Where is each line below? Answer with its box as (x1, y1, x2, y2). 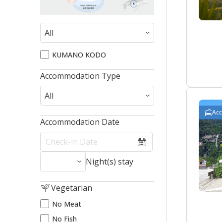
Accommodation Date (40, 116, 119, 127)
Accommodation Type (40, 70, 120, 81)
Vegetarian (51, 182, 92, 193)
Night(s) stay (86, 156, 133, 167)
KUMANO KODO (52, 50, 106, 59)
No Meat (52, 199, 81, 209)
